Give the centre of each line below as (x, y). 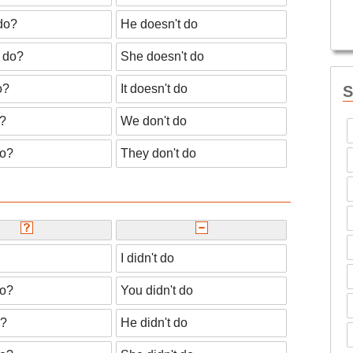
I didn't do (147, 258)
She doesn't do (162, 56)
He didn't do (154, 322)
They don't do (158, 153)
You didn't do (157, 290)
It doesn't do (154, 88)
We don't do (154, 121)
